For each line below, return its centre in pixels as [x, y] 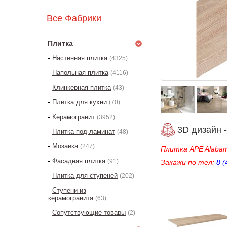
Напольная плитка [80, 73]
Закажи [173, 162]
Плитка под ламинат [84, 131]
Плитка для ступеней [85, 176]
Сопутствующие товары [89, 213]
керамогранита [71, 198]
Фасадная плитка [79, 161]
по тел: [201, 162]
